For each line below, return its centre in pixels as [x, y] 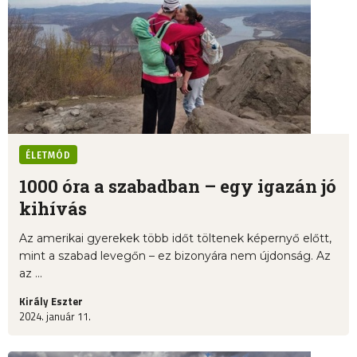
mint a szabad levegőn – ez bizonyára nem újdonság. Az [175, 256]
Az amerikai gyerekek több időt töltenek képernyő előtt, [175, 239]
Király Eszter [51, 302]
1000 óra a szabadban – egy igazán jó [178, 186]
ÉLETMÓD [48, 156]
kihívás [53, 209]
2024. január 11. [55, 317]
